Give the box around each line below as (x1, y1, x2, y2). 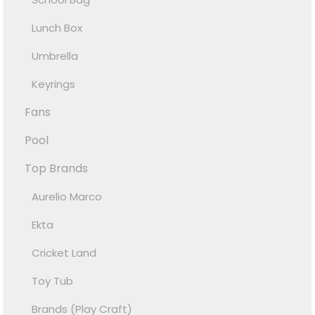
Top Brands (25, 160, 89, 176)
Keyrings (32, 76, 76, 91)
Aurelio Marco (32, 188, 103, 204)
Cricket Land (32, 245, 97, 260)
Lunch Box (32, 20, 83, 35)
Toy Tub (32, 273, 74, 288)
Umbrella (32, 48, 79, 63)
